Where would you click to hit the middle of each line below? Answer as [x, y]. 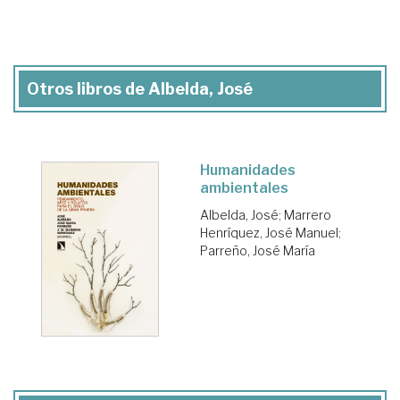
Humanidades [248, 171]
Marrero [308, 215]
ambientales [244, 188]
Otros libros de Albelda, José [140, 89]
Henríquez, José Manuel [269, 233]
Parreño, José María [258, 251]
